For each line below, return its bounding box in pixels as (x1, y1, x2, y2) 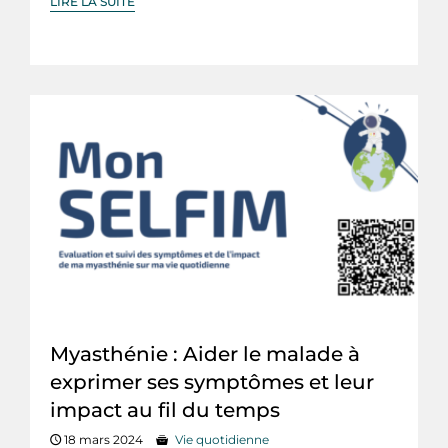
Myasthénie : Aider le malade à (50, 341, 360, 366)
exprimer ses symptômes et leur (50, 369, 374, 394)
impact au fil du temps (50, 397, 280, 422)
